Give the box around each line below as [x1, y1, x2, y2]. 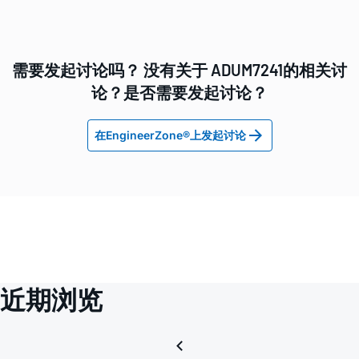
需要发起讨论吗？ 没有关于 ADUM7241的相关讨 [12, 60, 347, 80]
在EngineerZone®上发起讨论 [94, 128, 246, 143]
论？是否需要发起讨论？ [91, 83, 268, 103]
